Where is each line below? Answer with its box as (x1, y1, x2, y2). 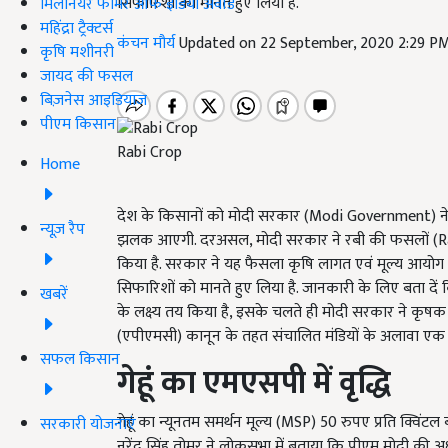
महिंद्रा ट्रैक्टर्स (40, 14, 113, 42)
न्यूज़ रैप (40, 215, 85, 243)
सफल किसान (40, 345, 120, 373)
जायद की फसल (40, 62, 133, 90)
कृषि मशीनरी (40, 38, 114, 66)
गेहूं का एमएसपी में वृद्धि (117, 357, 391, 411)
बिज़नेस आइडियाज (40, 86, 147, 114)
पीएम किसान (40, 110, 116, 138)
